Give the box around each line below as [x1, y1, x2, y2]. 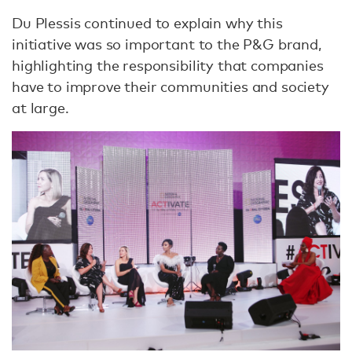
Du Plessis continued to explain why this [12, 14, 283, 31]
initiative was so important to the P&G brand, [12, 35, 321, 53]
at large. [12, 99, 69, 116]
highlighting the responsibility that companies [12, 57, 324, 74]
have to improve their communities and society [12, 78, 329, 95]
